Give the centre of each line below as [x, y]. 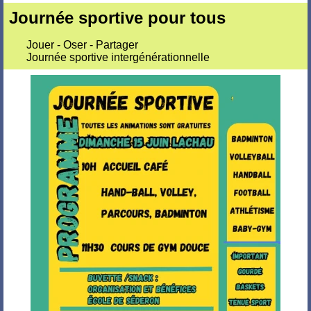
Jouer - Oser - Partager [82, 45]
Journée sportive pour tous [117, 18]
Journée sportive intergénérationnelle [118, 57]
